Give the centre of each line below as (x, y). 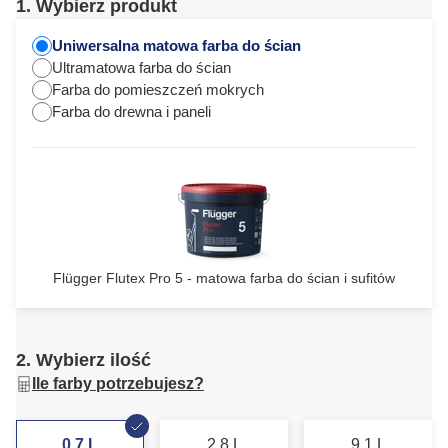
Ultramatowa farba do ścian (141, 67)
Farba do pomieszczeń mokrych (158, 89)
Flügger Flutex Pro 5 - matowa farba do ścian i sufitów (224, 278)
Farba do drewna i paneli (131, 111)
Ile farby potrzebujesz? (118, 383)
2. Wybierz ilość (83, 360)
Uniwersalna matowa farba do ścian (176, 45)
